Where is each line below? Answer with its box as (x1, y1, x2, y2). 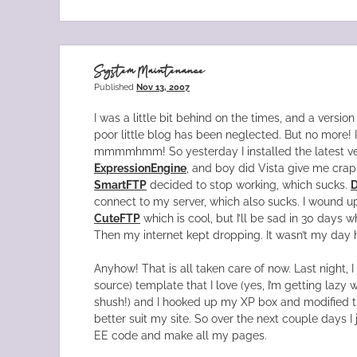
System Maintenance (94, 61, 206, 82)
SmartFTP (94, 178, 147, 192)
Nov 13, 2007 (136, 82, 190, 92)
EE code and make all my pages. (94, 329, 268, 343)
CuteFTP (94, 212, 141, 226)
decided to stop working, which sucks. (147, 178, 351, 192)
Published (94, 82, 137, 92)
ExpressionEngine (94, 162, 187, 175)
